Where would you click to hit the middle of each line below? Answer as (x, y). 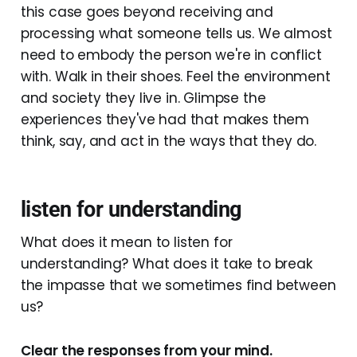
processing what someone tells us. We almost (176, 33)
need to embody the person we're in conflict (171, 55)
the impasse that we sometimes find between (178, 285)
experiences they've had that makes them (165, 119)
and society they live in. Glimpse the (143, 98)
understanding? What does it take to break (166, 263)
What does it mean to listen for (126, 242)
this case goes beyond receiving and (147, 12)
